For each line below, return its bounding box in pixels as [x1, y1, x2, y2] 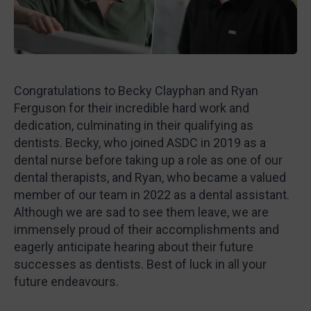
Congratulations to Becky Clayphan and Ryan [14, 83, 258, 99]
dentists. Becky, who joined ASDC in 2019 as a [14, 135, 266, 151]
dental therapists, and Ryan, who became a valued [14, 170, 286, 185]
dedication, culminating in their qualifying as [14, 118, 253, 133]
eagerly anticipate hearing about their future [14, 239, 253, 255]
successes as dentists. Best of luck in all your [14, 257, 267, 272]
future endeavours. [14, 274, 119, 289]
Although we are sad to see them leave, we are [14, 205, 269, 220]
